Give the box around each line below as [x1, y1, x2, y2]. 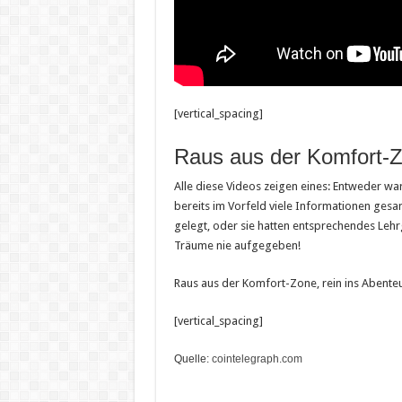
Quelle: [173, 352, 212, 365]
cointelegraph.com [211, 352, 302, 365]
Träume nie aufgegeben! [173, 238, 301, 252]
